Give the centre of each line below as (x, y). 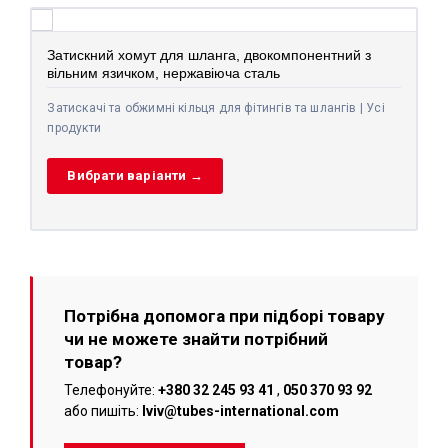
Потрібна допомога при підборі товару (224, 316)
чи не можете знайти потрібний (195, 339)
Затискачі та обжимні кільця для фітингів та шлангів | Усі (216, 107)
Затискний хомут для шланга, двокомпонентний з (209, 54)
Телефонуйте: (110, 390)
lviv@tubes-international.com (240, 411)
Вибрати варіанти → (135, 175)
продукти (74, 127)
